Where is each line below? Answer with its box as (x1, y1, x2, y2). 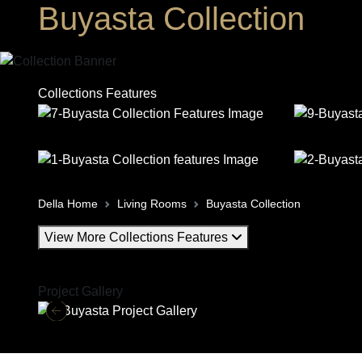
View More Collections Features (44, 229, 231, 244)
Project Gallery (38, 284, 123, 298)
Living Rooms (117, 196, 187, 210)
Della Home (38, 196, 98, 210)
